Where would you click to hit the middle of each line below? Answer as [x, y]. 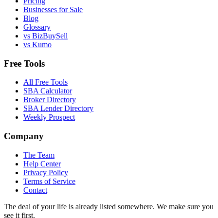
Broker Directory [50, 100]
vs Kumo [37, 44]
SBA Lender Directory [58, 109]
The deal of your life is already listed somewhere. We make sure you [109, 206]
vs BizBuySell [45, 36]
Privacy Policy [46, 172]
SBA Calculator [48, 91]
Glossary [37, 27]
